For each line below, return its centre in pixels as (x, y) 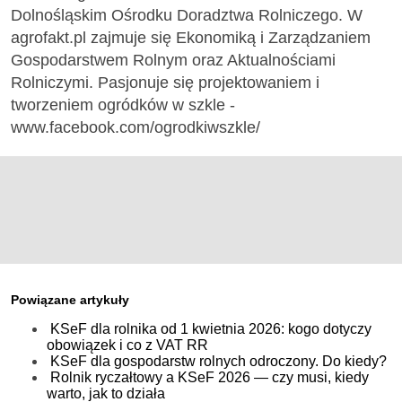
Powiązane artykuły (70, 299)
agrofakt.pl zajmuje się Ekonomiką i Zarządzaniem (191, 38)
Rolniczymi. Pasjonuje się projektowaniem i (165, 83)
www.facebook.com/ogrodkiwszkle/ (135, 128)
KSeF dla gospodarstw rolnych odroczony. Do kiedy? (218, 361)
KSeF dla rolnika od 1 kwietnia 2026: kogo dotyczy (211, 328)
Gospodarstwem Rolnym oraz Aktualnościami (173, 61)
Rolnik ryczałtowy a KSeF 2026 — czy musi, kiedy (210, 377)
